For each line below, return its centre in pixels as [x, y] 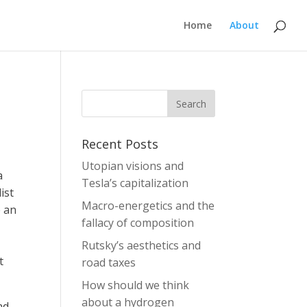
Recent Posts [120, 144]
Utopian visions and [133, 166]
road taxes [109, 262]
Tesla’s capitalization [135, 183]
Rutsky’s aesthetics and [142, 245]
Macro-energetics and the [148, 206]
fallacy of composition [138, 223]
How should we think [136, 285]
